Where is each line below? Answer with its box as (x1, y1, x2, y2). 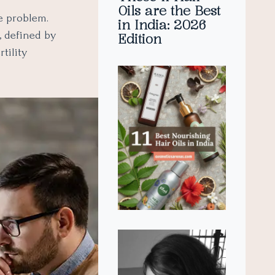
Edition (118, 30, 161, 47)
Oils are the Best (118, 2, 220, 19)
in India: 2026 (118, 16, 206, 33)
